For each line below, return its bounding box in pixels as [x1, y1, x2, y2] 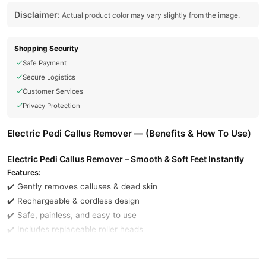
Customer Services [23, 87, 83, 96]
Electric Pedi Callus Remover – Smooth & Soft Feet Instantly [7, 154, 244, 164]
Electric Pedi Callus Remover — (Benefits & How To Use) [7, 128, 251, 139]
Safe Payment [23, 59, 66, 67]
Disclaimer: [14, 9, 60, 20]
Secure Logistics [23, 73, 75, 81]
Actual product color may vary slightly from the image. [60, 11, 240, 20]
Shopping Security [14, 44, 78, 53]
